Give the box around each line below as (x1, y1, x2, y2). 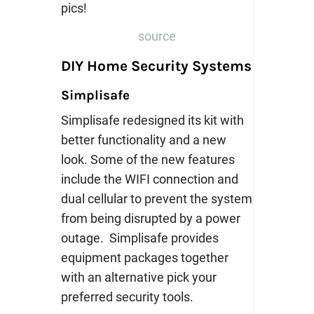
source (137, 28, 176, 43)
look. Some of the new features (60, 151, 235, 167)
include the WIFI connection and (60, 171, 238, 186)
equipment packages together (60, 250, 228, 265)
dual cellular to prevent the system (60, 191, 252, 206)
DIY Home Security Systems (60, 57, 252, 74)
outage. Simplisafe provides (60, 230, 219, 245)
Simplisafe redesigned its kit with (60, 112, 244, 128)
